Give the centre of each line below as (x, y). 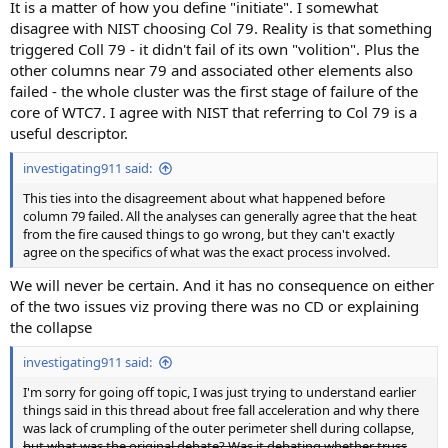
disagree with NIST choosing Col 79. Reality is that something (221, 28)
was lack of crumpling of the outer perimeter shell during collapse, (218, 427)
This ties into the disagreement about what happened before (204, 197)
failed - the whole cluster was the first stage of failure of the (214, 91)
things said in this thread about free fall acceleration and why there (221, 409)
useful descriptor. (69, 133)
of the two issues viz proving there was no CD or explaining (214, 306)
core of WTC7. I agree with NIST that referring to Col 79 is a (213, 112)
